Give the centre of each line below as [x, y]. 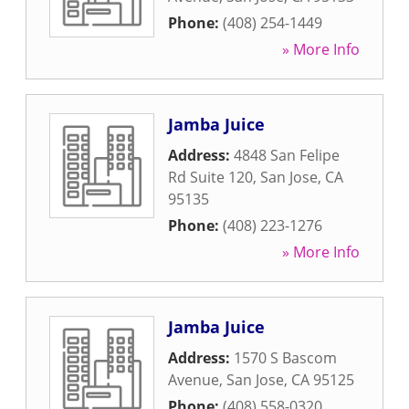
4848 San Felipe [287, 155]
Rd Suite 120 [210, 177]
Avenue [194, 380]
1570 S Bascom [285, 358]
